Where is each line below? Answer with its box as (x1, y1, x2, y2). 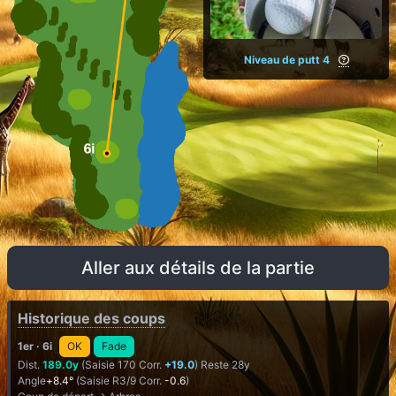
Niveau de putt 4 (243, 53, 330, 67)
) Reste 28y (194, 358, 250, 371)
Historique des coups (18, 309, 165, 327)
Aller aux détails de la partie (81, 257, 315, 278)
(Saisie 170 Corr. (79, 358, 164, 371)
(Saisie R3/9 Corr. (73, 374, 164, 387)
